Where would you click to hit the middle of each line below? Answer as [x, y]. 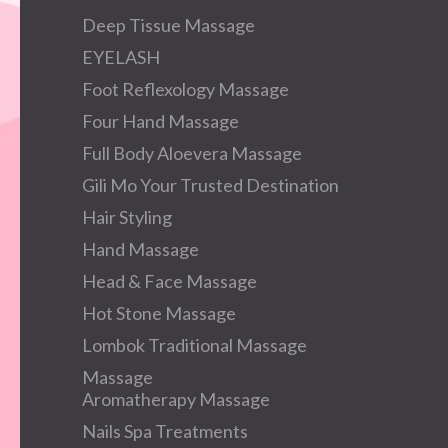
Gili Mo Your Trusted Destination [210, 185]
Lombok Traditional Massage [194, 345]
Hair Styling [127, 217]
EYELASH [121, 57]
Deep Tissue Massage [168, 25]
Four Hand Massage [160, 121]
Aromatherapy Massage [176, 399]
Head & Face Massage [169, 281]
